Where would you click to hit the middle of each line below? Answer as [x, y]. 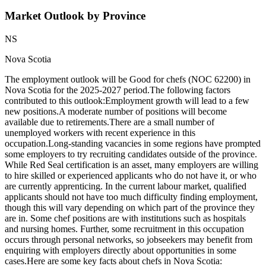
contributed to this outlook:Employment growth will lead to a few [127, 101]
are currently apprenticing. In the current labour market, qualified [126, 186]
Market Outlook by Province [75, 16]
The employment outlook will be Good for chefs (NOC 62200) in [128, 80]
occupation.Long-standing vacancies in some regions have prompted [133, 144]
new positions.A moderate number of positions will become [116, 112]
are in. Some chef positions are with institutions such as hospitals [125, 218]
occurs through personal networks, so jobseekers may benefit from [129, 240]
